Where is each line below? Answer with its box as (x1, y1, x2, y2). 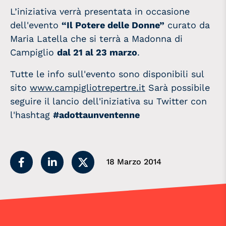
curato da (164, 19, 210, 30)
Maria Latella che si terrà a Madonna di (10, 33, 183, 44)
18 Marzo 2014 (106, 156, 161, 166)
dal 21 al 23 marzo (57, 46, 137, 58)
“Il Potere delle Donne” (62, 19, 164, 30)
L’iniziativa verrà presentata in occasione (10, 6, 190, 17)
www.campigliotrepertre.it (30, 82, 145, 93)
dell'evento (10, 19, 62, 30)
